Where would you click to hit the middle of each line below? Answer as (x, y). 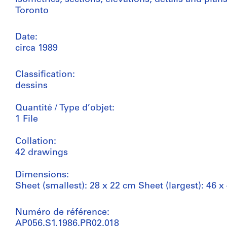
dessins (31, 86)
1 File (27, 119)
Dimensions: (42, 175)
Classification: (45, 75)
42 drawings (42, 153)
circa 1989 (36, 48)
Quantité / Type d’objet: (65, 108)
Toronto (32, 11)
